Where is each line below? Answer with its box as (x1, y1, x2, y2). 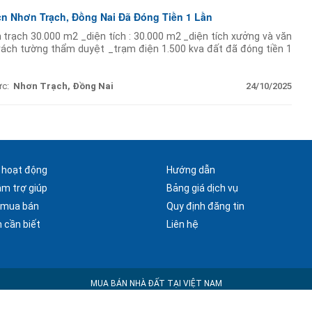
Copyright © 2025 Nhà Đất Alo (99, 295, 213, 305)
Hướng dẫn (166, 164, 215, 175)
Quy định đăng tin (166, 200, 244, 212)
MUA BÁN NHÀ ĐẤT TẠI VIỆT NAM (90, 278, 222, 288)
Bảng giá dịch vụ (166, 182, 238, 194)
